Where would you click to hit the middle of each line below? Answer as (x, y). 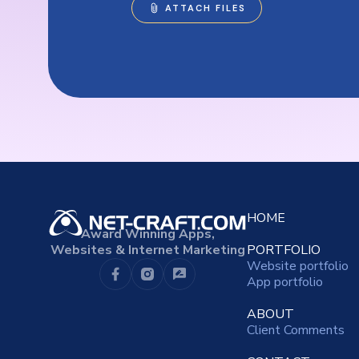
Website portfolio (298, 266)
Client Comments (296, 331)
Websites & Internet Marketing (147, 250)
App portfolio (285, 282)
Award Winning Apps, (147, 234)
